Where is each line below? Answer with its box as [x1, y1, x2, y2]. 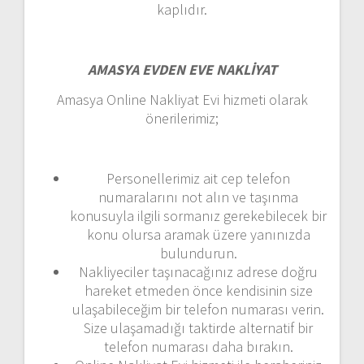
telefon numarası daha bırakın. [103, 336, 293, 356]
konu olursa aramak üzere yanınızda [86, 224, 310, 244]
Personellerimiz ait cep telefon [106, 168, 290, 188]
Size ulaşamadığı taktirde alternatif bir [84, 318, 313, 337]
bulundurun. [159, 243, 237, 262]
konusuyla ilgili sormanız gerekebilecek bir [70, 206, 327, 225]
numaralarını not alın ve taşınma [98, 187, 298, 206]
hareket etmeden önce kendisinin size [84, 280, 313, 300]
